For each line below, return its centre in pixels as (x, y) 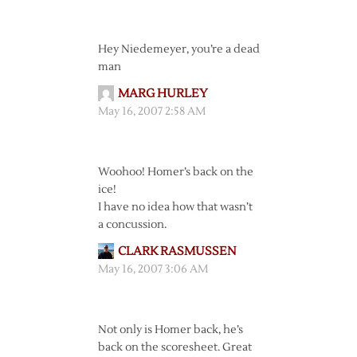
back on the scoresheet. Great (175, 347)
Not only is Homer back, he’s (170, 330)
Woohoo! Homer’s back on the (175, 172)
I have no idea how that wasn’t (175, 207)
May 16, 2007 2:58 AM (151, 112)
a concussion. (132, 225)
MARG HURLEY (163, 94)
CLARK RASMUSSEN (177, 251)
